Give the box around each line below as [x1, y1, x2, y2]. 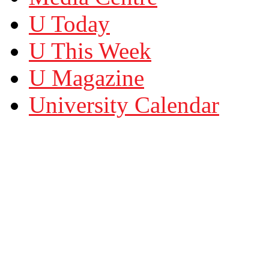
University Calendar [29, 91, 219, 118]
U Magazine [29, 64, 144, 91]
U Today [29, 10, 110, 37]
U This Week [29, 37, 151, 64]
